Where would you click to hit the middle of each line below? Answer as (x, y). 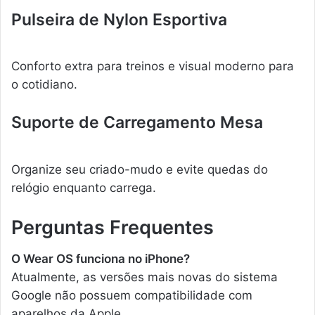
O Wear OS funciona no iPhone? (101, 259)
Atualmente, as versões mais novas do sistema (144, 277)
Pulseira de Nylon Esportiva (119, 19)
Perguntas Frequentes (112, 227)
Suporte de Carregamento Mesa (137, 123)
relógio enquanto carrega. (84, 187)
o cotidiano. (44, 85)
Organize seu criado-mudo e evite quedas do (140, 169)
